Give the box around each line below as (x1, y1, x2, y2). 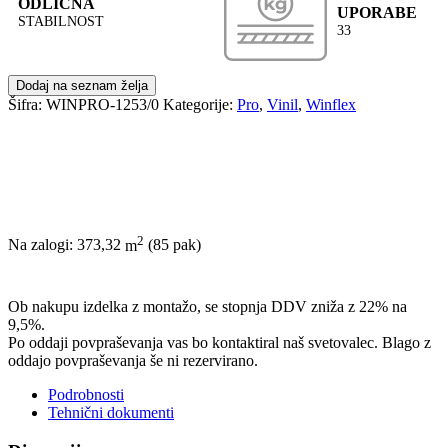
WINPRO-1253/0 (46, 96, 159, 114)
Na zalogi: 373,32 (8, 236, 125, 254)
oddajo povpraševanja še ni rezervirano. (8, 351, 258, 369)
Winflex (306, 96, 356, 114)
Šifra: (8, 96, 46, 114)
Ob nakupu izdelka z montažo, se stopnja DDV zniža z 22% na (8, 297, 407, 315)
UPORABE (336, 3, 417, 21)
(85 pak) (144, 236, 201, 254)
